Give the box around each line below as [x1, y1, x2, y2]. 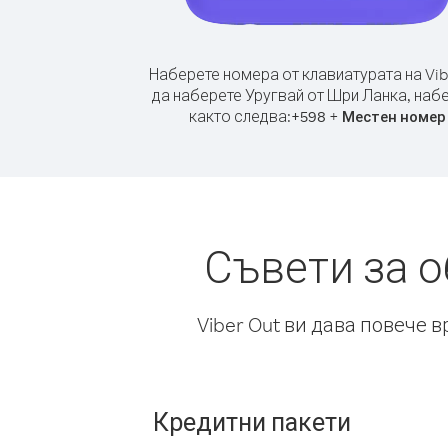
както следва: [188, 106, 291, 126]
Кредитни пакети [153, 405, 351, 437]
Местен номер [341, 107, 446, 126]
